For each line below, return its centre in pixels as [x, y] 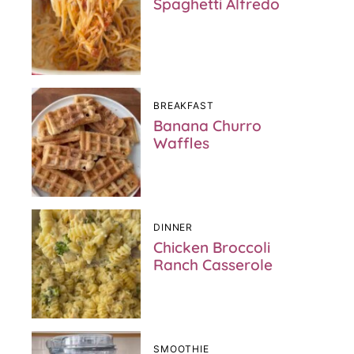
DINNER [173, 227]
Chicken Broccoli [212, 247]
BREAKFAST [184, 105]
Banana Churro [207, 126]
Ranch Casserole [213, 265]
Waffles [181, 143]
